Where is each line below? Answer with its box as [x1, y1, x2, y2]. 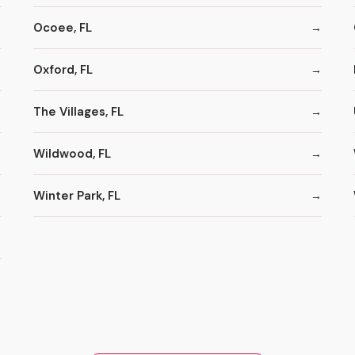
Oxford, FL [33, 61, 94, 78]
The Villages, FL [33, 103, 124, 120]
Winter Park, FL [33, 187, 121, 204]
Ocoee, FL [33, 19, 93, 36]
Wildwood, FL [33, 145, 112, 162]
